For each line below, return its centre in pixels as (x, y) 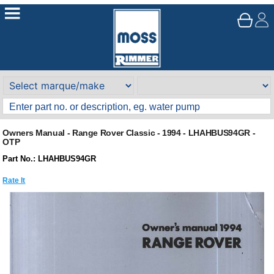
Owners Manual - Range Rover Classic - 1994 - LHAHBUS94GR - (129, 133)
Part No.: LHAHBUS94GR (50, 159)
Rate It (14, 180)
